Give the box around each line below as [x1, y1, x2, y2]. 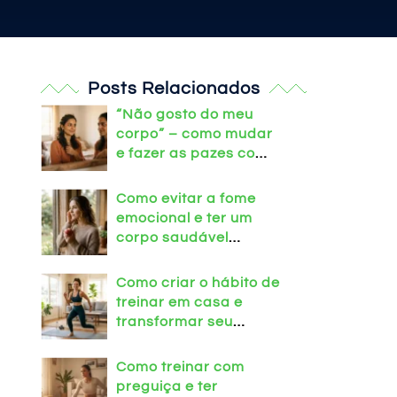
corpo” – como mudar [116, 127, 273, 141]
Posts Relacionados [87, 80, 261, 97]
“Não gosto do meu [116, 107, 253, 121]
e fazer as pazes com [116, 146, 269, 160]
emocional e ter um [116, 211, 253, 225]
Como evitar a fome [116, 191, 256, 206]
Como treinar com [116, 360, 245, 374]
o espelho [116, 166, 185, 180]
